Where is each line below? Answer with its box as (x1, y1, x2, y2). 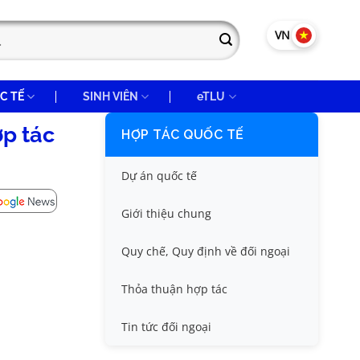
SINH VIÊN (83, 89, 139, 103)
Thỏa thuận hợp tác (121, 281, 227, 297)
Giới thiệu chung (121, 206, 211, 221)
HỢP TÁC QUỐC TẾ (121, 127, 244, 142)
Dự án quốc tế (121, 168, 197, 183)
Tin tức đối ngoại (121, 319, 211, 334)
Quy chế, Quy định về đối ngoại (121, 243, 290, 259)
